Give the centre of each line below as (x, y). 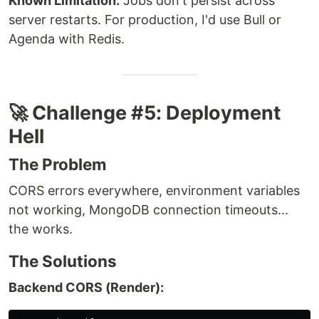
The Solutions (63, 261)
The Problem (58, 164)
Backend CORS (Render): (86, 287)
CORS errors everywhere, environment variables (154, 190)
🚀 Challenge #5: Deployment (145, 113)
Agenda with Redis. (67, 38)
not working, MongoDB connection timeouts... (148, 209)
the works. (41, 229)
